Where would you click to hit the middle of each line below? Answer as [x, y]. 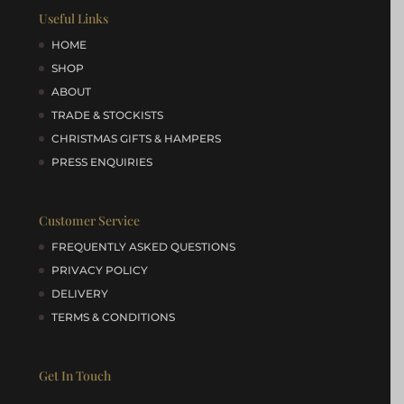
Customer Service [90, 220]
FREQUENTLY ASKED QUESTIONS [144, 246]
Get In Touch [75, 375]
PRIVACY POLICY [100, 270]
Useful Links [74, 18]
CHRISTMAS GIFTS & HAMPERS [137, 138]
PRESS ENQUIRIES [102, 161]
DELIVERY [80, 293]
